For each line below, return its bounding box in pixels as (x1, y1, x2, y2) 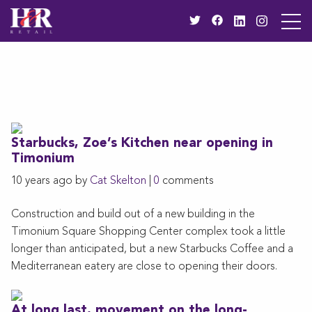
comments (159, 175, 214, 187)
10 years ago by (11, 175, 90, 187)
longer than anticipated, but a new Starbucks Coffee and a (11, 243, 293, 255)
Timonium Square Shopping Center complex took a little (11, 226, 286, 237)
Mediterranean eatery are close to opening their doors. (11, 260, 277, 272)
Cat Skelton (90, 175, 146, 187)
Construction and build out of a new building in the (11, 208, 255, 220)
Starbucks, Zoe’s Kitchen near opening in (11, 136, 273, 150)
